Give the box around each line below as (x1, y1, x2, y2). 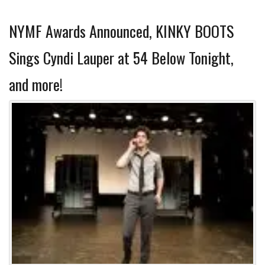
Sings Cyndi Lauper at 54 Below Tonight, (9, 46, 234, 70)
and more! (9, 73, 63, 96)
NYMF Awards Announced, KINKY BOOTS (9, 20, 234, 43)
